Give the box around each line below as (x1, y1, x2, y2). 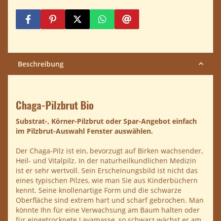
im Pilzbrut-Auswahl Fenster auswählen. (16, 126, 153, 136)
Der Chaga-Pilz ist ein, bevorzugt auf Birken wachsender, (16, 146, 203, 155)
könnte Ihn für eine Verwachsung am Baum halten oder (16, 205, 200, 215)
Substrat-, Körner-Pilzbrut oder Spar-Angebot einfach (16, 116, 197, 126)
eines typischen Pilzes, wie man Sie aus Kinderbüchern (16, 175, 198, 185)
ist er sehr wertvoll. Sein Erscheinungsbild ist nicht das (16, 165, 198, 175)
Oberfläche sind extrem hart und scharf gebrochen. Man (16, 195, 204, 205)
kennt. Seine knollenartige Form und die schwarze (16, 185, 182, 195)
